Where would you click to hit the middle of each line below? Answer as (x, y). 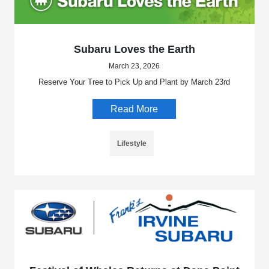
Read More (134, 109)
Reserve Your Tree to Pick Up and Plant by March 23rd (134, 82)
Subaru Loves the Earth (134, 50)
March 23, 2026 (134, 66)
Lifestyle (132, 144)
